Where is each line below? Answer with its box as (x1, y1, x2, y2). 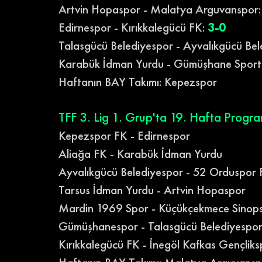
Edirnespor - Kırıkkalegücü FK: (58, 19, 208, 35)
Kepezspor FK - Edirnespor (58, 127, 190, 143)
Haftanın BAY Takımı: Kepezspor (58, 73, 217, 89)
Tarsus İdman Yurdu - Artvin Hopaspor (58, 181, 246, 198)
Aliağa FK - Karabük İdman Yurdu (58, 145, 222, 161)
